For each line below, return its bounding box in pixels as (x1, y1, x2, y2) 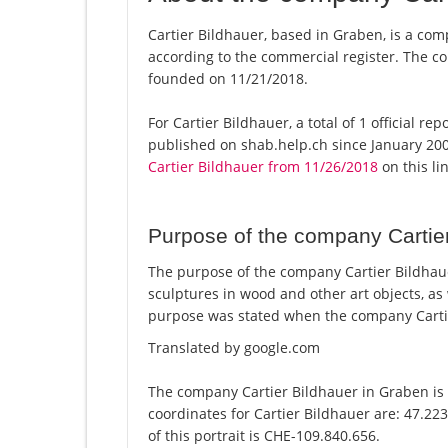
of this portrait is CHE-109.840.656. (148, 426, 380, 446)
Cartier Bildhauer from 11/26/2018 (148, 157, 378, 177)
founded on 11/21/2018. (148, 69, 308, 89)
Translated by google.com (148, 338, 320, 358)
